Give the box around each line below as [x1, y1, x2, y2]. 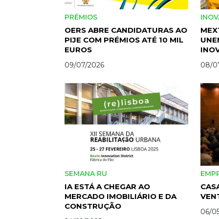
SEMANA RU [65, 169, 109, 178]
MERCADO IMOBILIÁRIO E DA [65, 191, 176, 201]
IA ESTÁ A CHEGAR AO [65, 181, 150, 191]
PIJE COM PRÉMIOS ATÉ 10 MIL [65, 35, 183, 45]
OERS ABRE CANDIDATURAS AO [65, 25, 187, 35]
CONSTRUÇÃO [65, 201, 121, 211]
